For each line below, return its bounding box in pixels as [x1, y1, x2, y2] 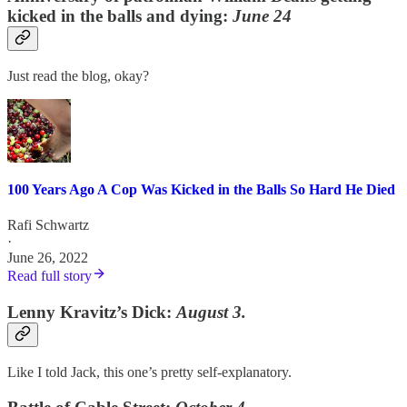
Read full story [7, 268, 92, 284]
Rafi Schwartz [7, 217, 89, 233]
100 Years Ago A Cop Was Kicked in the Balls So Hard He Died [7, 182, 395, 198]
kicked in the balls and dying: [7, 6, 228, 26]
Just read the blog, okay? [7, 67, 149, 84]
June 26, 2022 [7, 250, 88, 266]
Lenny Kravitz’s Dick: [7, 303, 176, 323]
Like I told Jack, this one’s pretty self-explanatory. [7, 364, 292, 381]
